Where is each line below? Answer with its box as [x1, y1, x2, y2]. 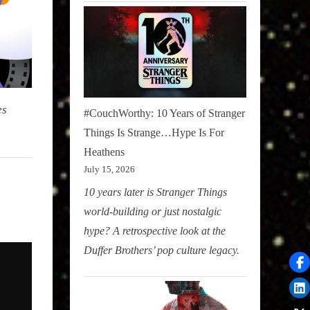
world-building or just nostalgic [84, 206, 221, 218]
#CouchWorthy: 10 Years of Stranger [84, 107, 245, 120]
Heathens [84, 146, 125, 158]
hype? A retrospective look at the [84, 225, 226, 237]
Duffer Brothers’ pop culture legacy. [84, 244, 239, 257]
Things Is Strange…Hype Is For [84, 127, 224, 139]
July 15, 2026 [84, 164, 135, 175]
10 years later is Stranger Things [84, 186, 227, 199]
